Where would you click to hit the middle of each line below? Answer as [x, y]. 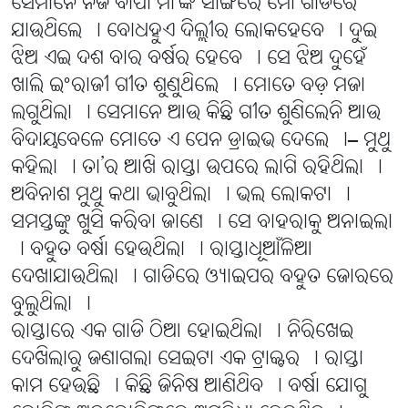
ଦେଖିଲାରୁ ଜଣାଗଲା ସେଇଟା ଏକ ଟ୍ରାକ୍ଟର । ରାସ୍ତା [187, 360]
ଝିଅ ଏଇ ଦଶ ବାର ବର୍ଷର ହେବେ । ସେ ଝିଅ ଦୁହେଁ [189, 59]
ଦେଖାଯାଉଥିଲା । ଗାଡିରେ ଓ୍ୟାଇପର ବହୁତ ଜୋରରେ [202, 278]
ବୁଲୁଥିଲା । [51, 305]
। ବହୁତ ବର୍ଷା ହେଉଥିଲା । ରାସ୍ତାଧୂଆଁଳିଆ [162, 250]
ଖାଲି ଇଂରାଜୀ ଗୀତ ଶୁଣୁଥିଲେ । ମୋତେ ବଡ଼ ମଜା [188, 87]
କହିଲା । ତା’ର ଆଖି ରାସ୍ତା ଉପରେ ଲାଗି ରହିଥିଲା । [197, 168]
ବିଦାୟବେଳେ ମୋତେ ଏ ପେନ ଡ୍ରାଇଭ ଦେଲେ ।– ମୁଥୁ [201, 141]
